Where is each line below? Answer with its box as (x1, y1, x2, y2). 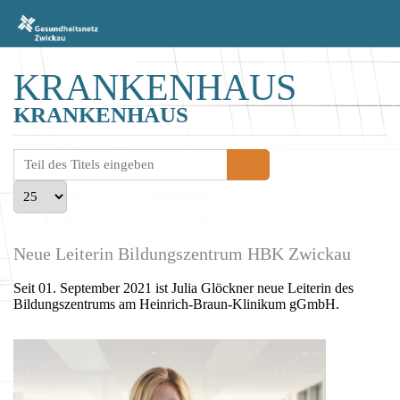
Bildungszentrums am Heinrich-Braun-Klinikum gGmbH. (13, 296, 339, 312)
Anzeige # (12, 182, 70, 197)
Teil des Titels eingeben (13, 151, 147, 166)
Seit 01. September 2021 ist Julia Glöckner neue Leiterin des (13, 280, 354, 296)
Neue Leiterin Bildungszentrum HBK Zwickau (13, 244, 351, 264)
